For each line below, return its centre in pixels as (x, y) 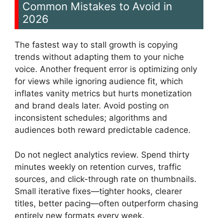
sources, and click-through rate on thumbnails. (106, 179)
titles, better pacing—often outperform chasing (106, 203)
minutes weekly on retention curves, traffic (98, 167)
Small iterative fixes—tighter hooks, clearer (98, 191)
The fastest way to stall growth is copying (96, 45)
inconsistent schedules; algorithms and (91, 118)
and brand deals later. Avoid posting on (92, 106)
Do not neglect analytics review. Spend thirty (102, 154)
